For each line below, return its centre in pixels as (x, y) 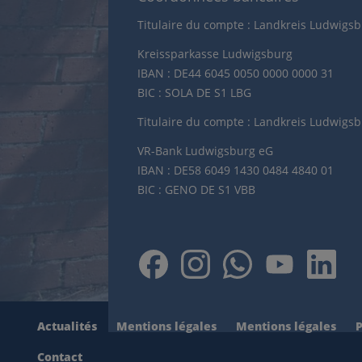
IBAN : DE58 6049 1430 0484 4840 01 (236, 170)
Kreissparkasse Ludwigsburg (215, 54)
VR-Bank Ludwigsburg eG (206, 151)
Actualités (67, 326)
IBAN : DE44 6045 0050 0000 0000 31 (236, 73)
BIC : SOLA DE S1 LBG (195, 93)
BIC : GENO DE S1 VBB (197, 189)
